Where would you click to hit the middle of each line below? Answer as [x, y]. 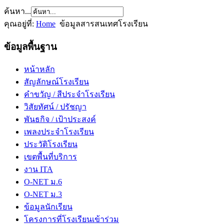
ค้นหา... [17, 11]
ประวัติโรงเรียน [51, 144]
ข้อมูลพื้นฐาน [30, 46]
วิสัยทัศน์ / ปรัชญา [55, 107]
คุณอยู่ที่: [20, 23]
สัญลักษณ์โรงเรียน [56, 82]
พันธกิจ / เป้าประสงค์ [60, 119]
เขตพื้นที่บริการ [50, 157]
